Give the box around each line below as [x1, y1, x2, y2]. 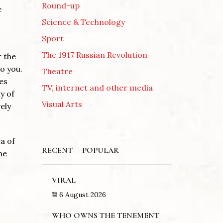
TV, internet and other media [41, 82, 153, 93]
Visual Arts [41, 99, 82, 109]
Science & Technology [41, 16, 125, 27]
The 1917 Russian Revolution [41, 49, 147, 60]
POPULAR [82, 145, 119, 155]
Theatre [41, 66, 73, 76]
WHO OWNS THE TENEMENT [51, 211, 159, 221]
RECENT [41, 145, 73, 155]
